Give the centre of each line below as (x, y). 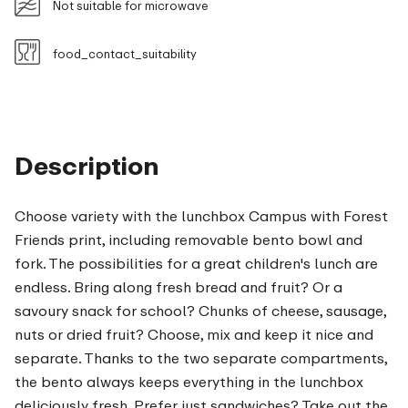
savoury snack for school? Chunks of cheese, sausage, (200, 311)
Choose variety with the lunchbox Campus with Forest (201, 216)
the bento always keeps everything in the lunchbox (189, 382)
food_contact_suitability (125, 54)
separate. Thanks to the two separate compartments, (201, 358)
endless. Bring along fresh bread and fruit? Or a (178, 287)
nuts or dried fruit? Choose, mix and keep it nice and (194, 335)
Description (87, 166)
